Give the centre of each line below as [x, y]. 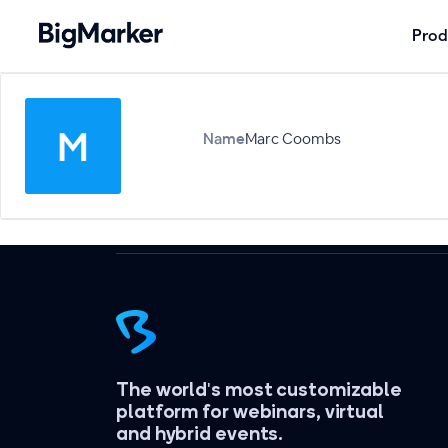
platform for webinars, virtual [250, 411]
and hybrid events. [200, 433]
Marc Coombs [293, 138]
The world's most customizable [259, 389]
